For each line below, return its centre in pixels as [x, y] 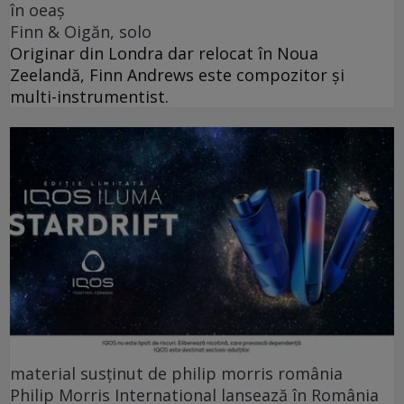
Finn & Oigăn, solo [81, 32]
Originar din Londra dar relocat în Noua [164, 54]
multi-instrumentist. [89, 97]
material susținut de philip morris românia [176, 373]
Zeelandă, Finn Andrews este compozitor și [177, 75]
